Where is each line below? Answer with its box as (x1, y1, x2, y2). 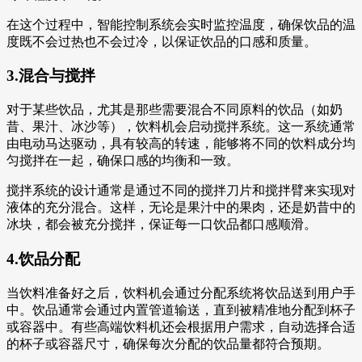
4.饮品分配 (6, 250, 80, 267)
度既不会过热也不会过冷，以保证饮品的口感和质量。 (6, 34, 317, 48)
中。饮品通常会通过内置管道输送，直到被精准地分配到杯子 (6, 302, 356, 317)
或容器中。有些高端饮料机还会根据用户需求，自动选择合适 (6, 319, 356, 334)
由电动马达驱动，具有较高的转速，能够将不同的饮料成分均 (6, 137, 356, 151)
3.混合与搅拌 (6, 67, 95, 85)
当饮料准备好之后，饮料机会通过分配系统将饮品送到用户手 (6, 285, 356, 300)
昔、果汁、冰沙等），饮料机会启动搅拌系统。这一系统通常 (6, 120, 356, 134)
